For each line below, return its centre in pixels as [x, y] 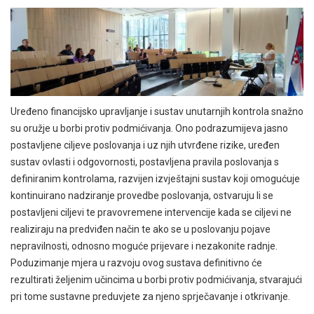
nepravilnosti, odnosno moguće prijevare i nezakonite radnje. [144, 246]
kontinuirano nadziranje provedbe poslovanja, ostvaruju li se [142, 196]
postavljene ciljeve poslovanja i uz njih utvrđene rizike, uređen [145, 145]
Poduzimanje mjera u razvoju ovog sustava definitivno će [136, 263]
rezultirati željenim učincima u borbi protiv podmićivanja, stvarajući [156, 280]
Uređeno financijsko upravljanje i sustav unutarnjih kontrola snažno [157, 112]
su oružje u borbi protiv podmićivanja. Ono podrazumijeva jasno [149, 129]
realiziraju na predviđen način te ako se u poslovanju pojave [141, 230]
